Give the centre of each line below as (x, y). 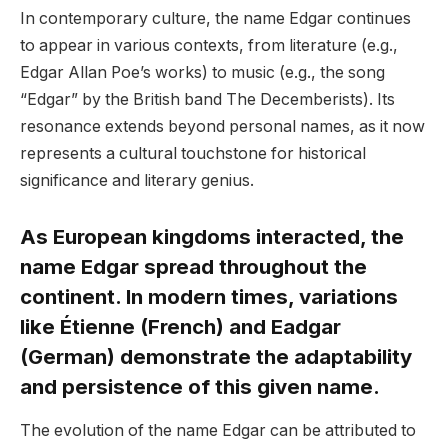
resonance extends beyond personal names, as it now (222, 127)
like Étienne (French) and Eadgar (180, 326)
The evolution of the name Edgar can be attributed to (218, 431)
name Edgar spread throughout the (193, 266)
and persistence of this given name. (200, 386)
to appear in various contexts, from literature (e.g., (209, 46)
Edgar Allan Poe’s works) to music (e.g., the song (202, 73)
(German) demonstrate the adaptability (216, 356)
